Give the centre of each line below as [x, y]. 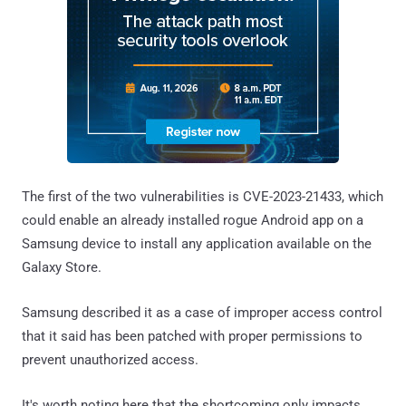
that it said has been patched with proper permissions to [192, 336]
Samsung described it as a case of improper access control [202, 312]
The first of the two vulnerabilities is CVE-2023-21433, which [203, 196]
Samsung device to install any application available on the [197, 243]
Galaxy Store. [62, 267]
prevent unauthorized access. [110, 359]
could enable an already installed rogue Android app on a [193, 220]
